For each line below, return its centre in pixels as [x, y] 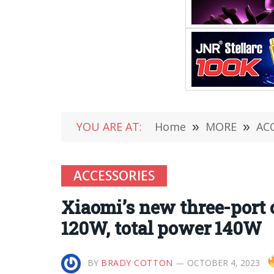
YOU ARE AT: [109, 127]
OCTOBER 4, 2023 [223, 263]
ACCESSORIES [114, 176]
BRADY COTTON [137, 263]
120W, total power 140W [161, 228]
